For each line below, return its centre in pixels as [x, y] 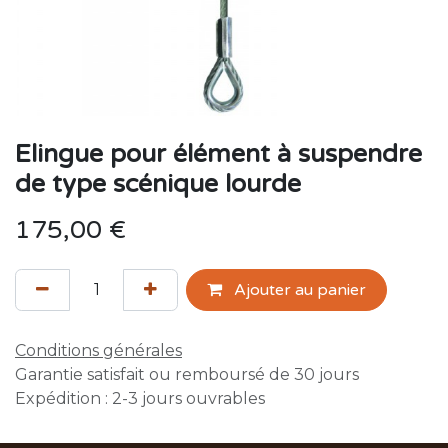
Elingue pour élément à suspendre [218, 154]
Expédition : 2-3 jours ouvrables [140, 398]
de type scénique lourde [158, 184]
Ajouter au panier [298, 290]
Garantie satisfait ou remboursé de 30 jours [187, 374]
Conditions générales [98, 350]
